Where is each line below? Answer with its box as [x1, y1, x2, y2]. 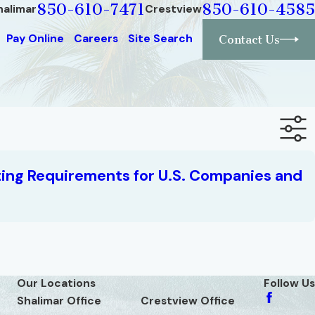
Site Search [127, 32, 193, 46]
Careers [73, 32, 118, 46]
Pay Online [6, 32, 64, 46]
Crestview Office [140, 294, 235, 308]
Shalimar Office [17, 294, 101, 308]
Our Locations [17, 276, 96, 290]
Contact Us [219, 32, 281, 46]
